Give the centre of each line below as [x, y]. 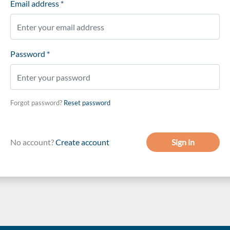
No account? [33, 142]
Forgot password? [37, 103]
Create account [82, 142]
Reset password [87, 103]
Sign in [183, 142]
